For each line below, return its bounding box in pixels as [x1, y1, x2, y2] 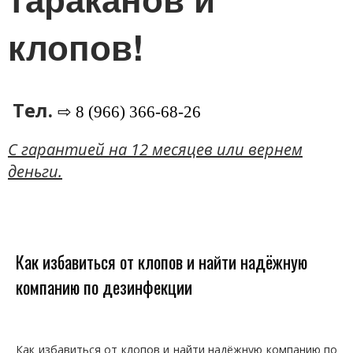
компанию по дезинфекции [16, 274, 192, 300]
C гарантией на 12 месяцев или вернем [8, 139, 303, 161]
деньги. [8, 161, 62, 183]
